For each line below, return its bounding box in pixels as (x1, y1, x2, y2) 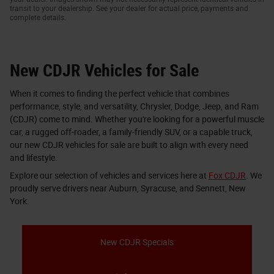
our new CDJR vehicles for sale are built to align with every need (10, 140, 248, 150)
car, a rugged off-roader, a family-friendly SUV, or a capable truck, (10, 127, 253, 137)
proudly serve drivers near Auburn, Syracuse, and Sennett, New (10, 183, 246, 193)
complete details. (10, 13, 66, 22)
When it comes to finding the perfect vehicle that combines (10, 89, 229, 98)
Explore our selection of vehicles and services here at (10, 171, 209, 180)
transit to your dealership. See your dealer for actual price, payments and (10, 4, 248, 13)
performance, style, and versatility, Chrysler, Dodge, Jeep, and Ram (10, 102, 259, 111)
